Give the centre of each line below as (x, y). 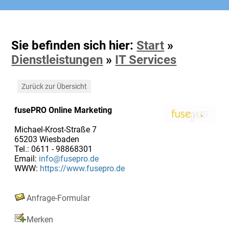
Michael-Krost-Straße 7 (55, 129)
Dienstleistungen (57, 60)
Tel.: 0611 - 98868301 (53, 149)
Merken (40, 219)
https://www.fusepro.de (82, 168)
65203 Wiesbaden (47, 139)
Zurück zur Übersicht (54, 86)
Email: (26, 158)
